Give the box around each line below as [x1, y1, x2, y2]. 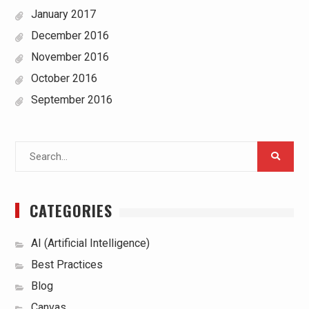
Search [14, 142, 46, 155]
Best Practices [30, 257, 103, 271]
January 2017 [30, 7, 96, 21]
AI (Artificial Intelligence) [30, 236, 150, 250]
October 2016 [30, 71, 97, 85]
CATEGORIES [29, 199, 112, 221]
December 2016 [30, 28, 109, 42]
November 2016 [30, 50, 109, 63]
